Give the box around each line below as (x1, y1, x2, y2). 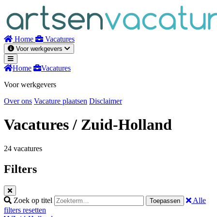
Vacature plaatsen (34, 97, 87, 105)
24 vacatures (4, 144, 42, 153)
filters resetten (4, 205, 46, 214)
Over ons (4, 97, 32, 105)
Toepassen (150, 197, 180, 204)
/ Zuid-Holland (73, 116, 172, 134)
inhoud (3, 12, 25, 20)
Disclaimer (89, 97, 122, 105)
